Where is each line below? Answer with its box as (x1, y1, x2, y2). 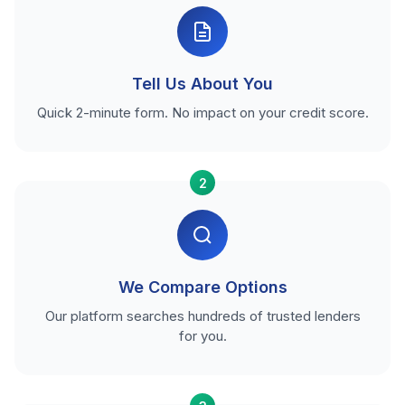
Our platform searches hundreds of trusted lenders (44, 307, 361, 325)
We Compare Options (118, 278, 287, 297)
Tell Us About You (132, 74, 273, 94)
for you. (178, 327, 227, 345)
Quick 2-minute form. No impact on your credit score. (36, 104, 369, 122)
